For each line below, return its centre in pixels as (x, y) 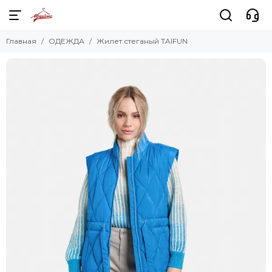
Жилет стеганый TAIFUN (142, 41)
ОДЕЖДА (66, 41)
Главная (21, 41)
